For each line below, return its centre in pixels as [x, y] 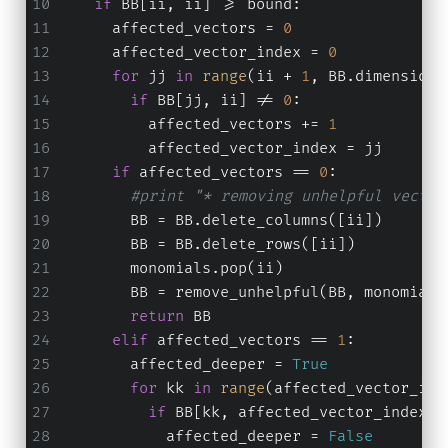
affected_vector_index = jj [219, 149]
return [156, 317]
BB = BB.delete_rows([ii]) [206, 245]
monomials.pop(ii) [170, 269]
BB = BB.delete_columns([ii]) [219, 221]
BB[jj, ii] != [215, 101]
